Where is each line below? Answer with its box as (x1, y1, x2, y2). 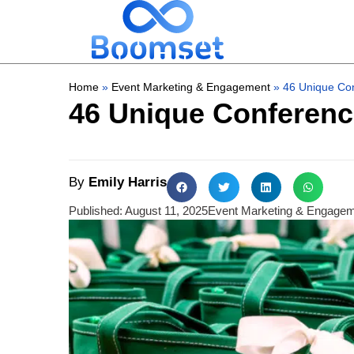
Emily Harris (85, 175, 167, 190)
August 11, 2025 (125, 204, 208, 218)
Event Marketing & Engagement (111, 81, 270, 93)
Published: (69, 204, 122, 218)
